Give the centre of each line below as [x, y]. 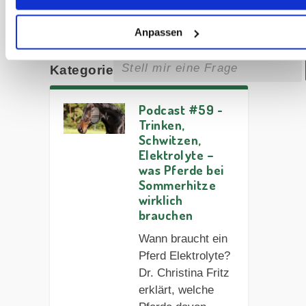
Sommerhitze [177, 184]
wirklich [161, 199]
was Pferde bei [181, 169]
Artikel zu [81, 37]
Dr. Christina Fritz [184, 273]
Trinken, [162, 124]
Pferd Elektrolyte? [184, 255]
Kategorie [82, 70]
